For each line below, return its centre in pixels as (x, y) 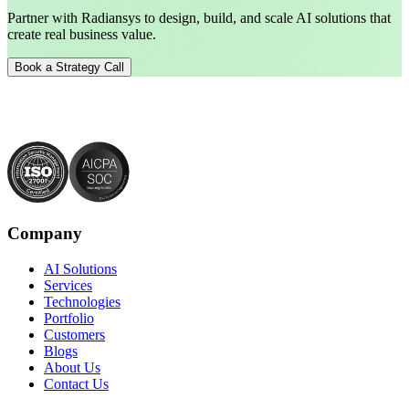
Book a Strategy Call (69, 68)
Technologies (82, 301)
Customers (74, 334)
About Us (72, 367)
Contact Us (76, 383)
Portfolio (69, 318)
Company (45, 233)
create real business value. (82, 35)
